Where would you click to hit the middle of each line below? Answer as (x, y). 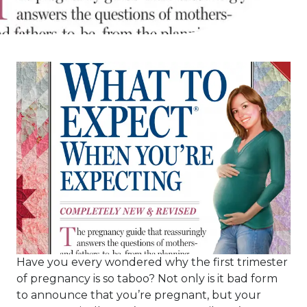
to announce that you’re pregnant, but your (139, 295)
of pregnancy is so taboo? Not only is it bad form (147, 279)
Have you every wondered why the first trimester (152, 262)
